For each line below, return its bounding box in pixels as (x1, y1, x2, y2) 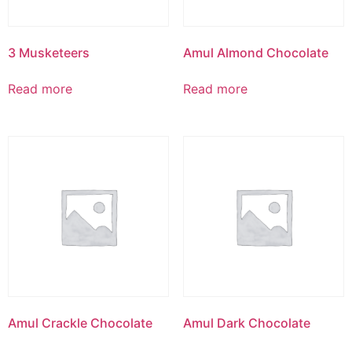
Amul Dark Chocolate (182, 315, 310, 332)
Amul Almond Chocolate (182, 45, 328, 61)
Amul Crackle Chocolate (8, 315, 152, 332)
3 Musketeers (8, 45, 90, 61)
